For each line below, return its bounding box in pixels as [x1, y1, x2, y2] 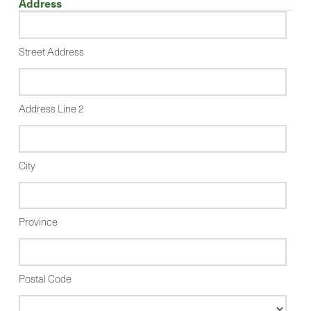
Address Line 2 [18, 101, 84, 115]
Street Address [18, 44, 84, 59]
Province [18, 215, 58, 229]
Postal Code [18, 271, 72, 286]
